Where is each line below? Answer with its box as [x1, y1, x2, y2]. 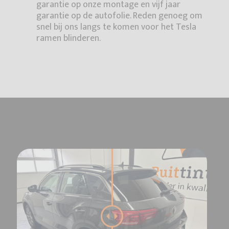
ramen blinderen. [36, 31, 101, 47]
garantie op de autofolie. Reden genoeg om [36, 8, 203, 24]
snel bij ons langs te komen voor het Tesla [36, 19, 197, 35]
